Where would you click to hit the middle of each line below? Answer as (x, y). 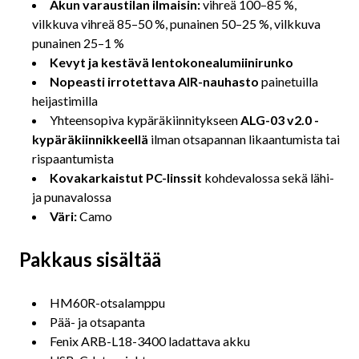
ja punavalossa (72, 196)
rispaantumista (73, 158)
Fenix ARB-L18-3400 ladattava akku (150, 341)
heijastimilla (65, 100)
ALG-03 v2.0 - (280, 119)
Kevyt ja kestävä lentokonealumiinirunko (171, 62)
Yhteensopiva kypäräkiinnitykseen (145, 119)
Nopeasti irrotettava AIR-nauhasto (154, 81)
